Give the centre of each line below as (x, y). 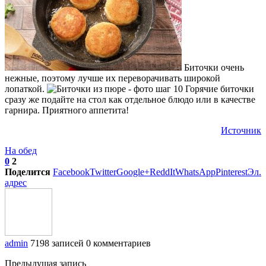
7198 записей (57, 243)
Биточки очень (213, 68)
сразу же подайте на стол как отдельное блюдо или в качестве (130, 100)
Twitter (103, 172)
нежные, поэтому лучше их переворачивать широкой (113, 78)
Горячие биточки (218, 89)
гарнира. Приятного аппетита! (67, 110)
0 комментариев (118, 243)
